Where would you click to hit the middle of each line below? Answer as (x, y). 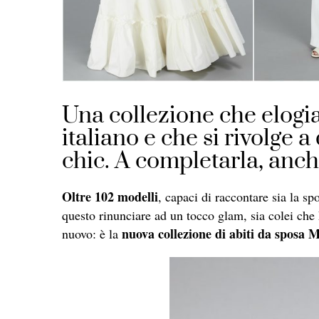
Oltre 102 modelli (110, 197)
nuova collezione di (176, 234)
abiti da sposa (267, 234)
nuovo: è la (92, 234)
